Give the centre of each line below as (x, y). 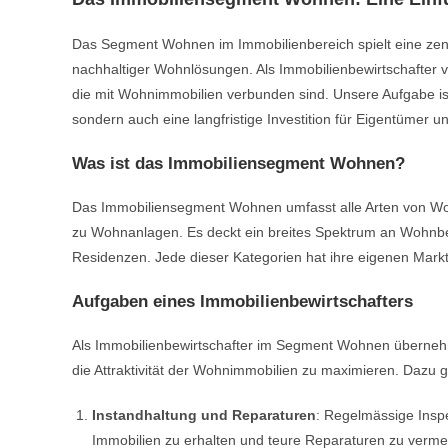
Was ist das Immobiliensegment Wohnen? (238, 164)
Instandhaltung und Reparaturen (204, 415)
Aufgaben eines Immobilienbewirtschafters (242, 302)
